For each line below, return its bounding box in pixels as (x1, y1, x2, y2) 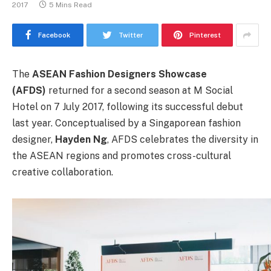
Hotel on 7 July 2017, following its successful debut (12, 101, 243, 113)
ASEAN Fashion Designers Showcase (30, 68, 207, 80)
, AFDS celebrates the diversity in (107, 134, 258, 145)
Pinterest (189, 31, 221, 39)
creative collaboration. (12, 166, 113, 178)
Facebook (38, 31, 71, 39)
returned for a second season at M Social (46, 85, 233, 96)
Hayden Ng (55, 134, 107, 145)
